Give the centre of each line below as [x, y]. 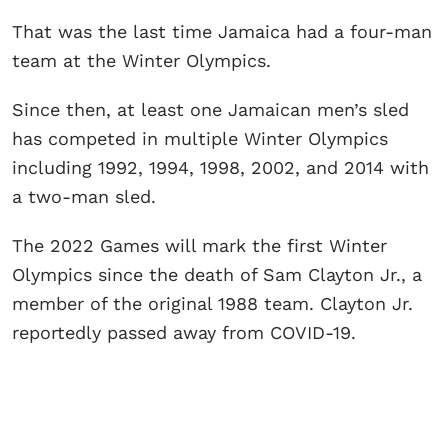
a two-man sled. [84, 196]
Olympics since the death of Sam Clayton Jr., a [217, 274]
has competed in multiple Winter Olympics [200, 138]
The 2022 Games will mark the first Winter [199, 245]
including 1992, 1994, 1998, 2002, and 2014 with [220, 167]
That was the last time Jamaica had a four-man [222, 31]
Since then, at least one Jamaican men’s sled [210, 109]
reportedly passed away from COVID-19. [184, 332]
